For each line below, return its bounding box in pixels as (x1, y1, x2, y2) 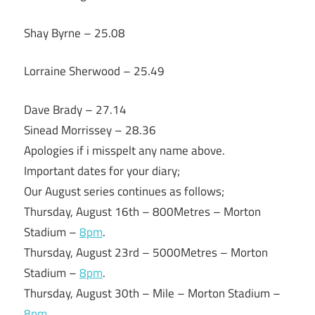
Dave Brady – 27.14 (24, 100, 127, 119)
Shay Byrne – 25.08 (24, 23, 125, 42)
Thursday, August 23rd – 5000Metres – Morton (24, 243, 268, 262)
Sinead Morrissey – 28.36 (24, 120, 156, 139)
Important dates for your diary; (24, 161, 180, 180)
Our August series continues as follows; (24, 181, 224, 200)
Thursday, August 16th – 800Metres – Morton (24, 202, 261, 221)
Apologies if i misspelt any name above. (24, 141, 225, 160)
